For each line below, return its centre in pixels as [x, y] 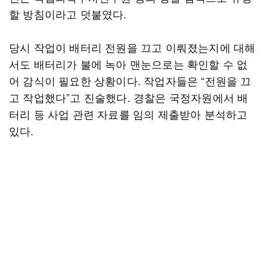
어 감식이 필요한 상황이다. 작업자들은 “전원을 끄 [130, 80]
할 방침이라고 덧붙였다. [71, 14]
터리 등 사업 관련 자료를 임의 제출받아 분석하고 [128, 114]
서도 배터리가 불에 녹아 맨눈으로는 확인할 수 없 [128, 64]
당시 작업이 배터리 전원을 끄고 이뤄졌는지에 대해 [132, 47]
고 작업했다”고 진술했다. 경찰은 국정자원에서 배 [129, 97]
